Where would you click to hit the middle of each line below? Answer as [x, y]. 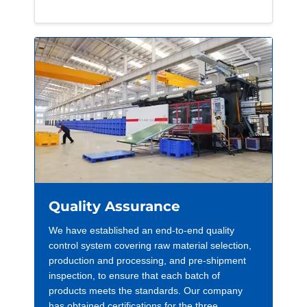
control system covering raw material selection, [150, 245]
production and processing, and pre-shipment [147, 260]
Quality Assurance [114, 206]
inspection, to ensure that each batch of [134, 275]
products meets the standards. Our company [146, 290]
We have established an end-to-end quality [142, 230]
